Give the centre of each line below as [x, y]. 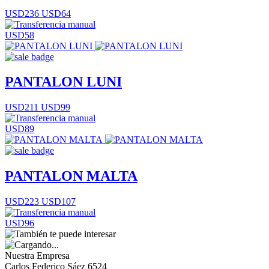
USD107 [57, 202]
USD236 [22, 13]
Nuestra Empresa [37, 256]
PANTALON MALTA [71, 176]
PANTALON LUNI [63, 82]
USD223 [22, 202]
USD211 [22, 107]
